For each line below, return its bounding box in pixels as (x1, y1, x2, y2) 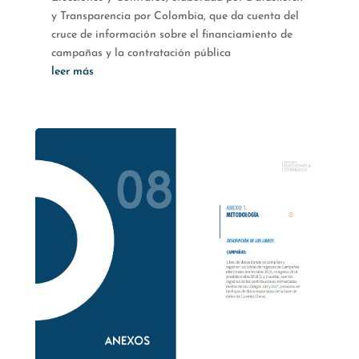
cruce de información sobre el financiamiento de (50, 29, 292, 42)
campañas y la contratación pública (50, 47, 231, 60)
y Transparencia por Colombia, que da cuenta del (50, 10, 299, 23)
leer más (50, 66, 94, 79)
